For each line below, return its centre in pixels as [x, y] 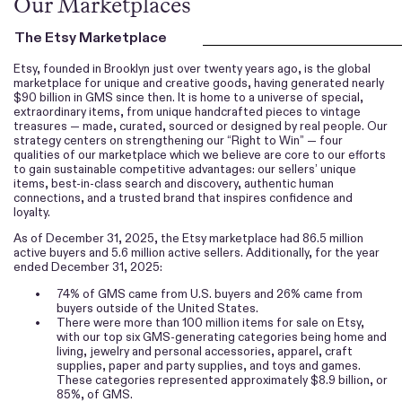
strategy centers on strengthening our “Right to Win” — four [178, 140]
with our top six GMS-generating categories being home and [222, 336]
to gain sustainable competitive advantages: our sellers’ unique [185, 169]
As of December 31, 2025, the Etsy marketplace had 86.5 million [188, 239]
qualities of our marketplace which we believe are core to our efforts [200, 154]
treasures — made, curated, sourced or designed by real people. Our [201, 126]
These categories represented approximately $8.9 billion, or [222, 380]
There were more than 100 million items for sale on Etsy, [211, 322]
